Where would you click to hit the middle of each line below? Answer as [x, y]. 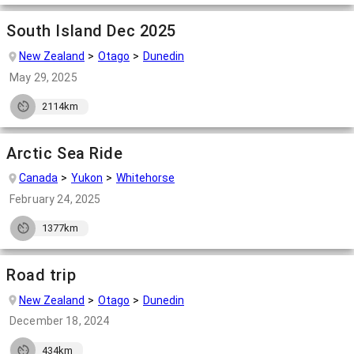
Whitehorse [145, 178]
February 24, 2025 [55, 199]
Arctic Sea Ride [65, 153]
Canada [38, 178]
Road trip [41, 275]
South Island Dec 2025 [91, 31]
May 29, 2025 [43, 77]
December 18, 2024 [60, 321]
